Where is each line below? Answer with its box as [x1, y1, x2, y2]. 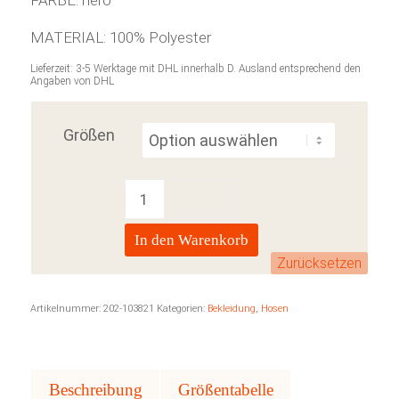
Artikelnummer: [29, 303, 103, 315]
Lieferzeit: [29, 62, 76, 76]
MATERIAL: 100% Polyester [29, 28, 211, 46]
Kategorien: [156, 303, 208, 315]
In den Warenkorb [134, 232, 248, 249]
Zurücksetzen [277, 255, 362, 273]
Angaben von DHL [29, 75, 114, 88]
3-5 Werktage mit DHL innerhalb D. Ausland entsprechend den [75, 62, 361, 76]
